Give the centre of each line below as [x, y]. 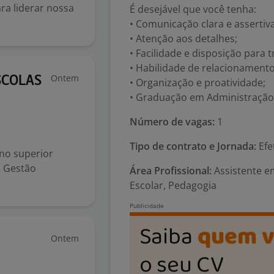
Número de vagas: [172, 122]
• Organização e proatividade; [198, 83]
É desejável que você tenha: [193, 9]
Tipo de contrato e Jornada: [193, 146]
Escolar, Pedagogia [173, 185]
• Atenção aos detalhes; [183, 39]
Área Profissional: [171, 171]
